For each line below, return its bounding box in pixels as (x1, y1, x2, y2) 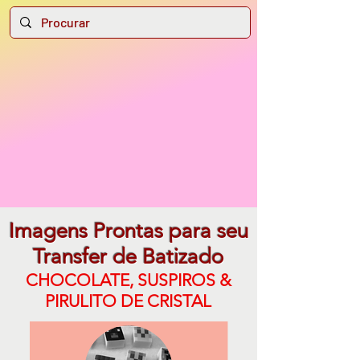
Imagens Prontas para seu (8, 219, 248, 243)
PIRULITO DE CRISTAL (45, 291, 211, 311)
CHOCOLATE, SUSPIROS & (25, 270, 231, 290)
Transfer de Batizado (33, 244, 223, 269)
